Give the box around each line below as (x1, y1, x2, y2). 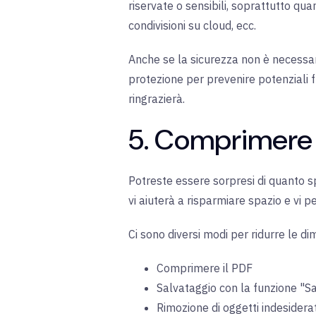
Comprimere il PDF (157, 261, 253, 276)
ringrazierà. (128, 92, 185, 107)
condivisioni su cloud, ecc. (128, 18, 256, 33)
